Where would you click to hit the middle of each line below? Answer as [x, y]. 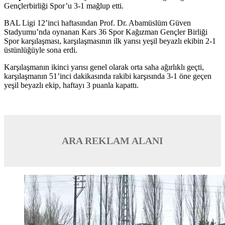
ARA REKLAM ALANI [113, 140]
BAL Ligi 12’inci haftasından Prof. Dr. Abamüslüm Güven [97, 23]
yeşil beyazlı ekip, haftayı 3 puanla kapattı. [71, 85]
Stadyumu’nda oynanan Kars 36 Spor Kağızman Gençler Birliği [106, 32]
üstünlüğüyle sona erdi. [41, 50]
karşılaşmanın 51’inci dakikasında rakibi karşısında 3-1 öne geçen [108, 76]
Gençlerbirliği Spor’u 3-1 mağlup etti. [64, 6]
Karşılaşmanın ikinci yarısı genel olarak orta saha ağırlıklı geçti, [104, 67]
